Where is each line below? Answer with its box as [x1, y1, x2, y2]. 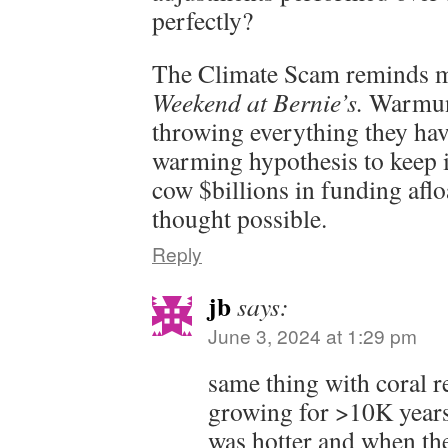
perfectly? [152, 3, 253, 37]
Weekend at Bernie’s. [152, 85, 363, 119]
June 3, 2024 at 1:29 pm [208, 322, 417, 349]
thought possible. [152, 201, 327, 235]
